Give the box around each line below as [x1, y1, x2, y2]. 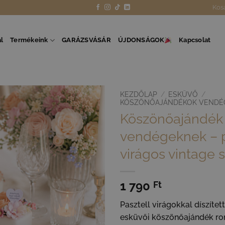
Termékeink [10, 36, 48, 44]
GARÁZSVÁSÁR [62, 36, 111, 44]
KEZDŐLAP [120, 90, 157, 98]
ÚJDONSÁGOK [118, 36, 165, 44]
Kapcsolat [179, 36, 211, 44]
